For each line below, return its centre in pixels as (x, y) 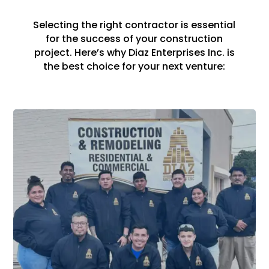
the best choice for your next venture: (134, 66)
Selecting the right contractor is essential (134, 25)
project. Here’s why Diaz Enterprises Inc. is (134, 52)
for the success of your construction (134, 38)
